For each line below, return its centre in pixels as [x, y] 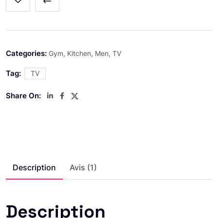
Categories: [26, 53]
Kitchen [79, 53]
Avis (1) [83, 167]
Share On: [23, 95]
